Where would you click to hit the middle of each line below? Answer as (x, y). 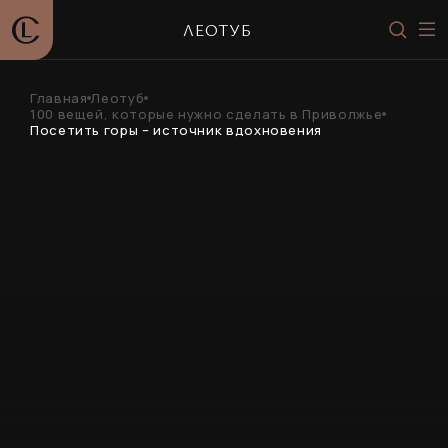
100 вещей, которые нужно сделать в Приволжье (206, 114)
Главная (59, 98)
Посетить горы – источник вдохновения (176, 130)
